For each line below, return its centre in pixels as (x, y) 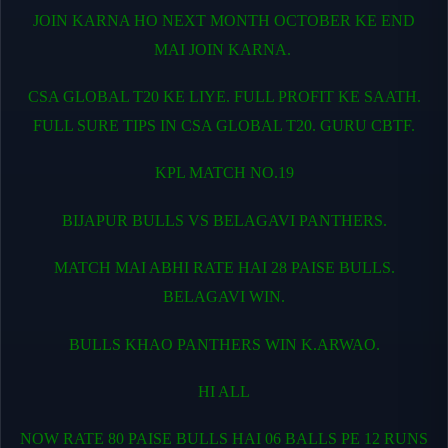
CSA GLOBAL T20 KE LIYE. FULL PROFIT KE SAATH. (224, 97)
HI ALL (224, 391)
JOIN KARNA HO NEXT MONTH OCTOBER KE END (224, 20)
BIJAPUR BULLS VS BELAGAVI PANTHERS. (224, 220)
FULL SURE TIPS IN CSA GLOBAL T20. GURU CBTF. (224, 126)
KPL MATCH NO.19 (224, 173)
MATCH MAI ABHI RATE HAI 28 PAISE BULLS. (224, 268)
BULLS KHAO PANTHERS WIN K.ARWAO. (224, 344)
